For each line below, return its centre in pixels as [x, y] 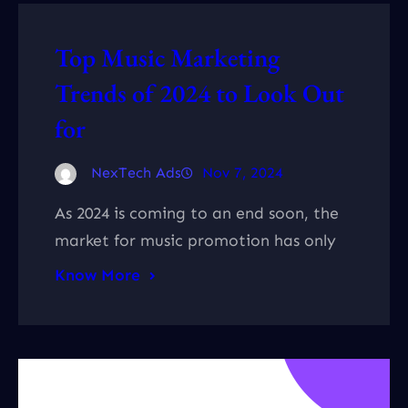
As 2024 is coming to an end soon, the [197, 213]
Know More [97, 275]
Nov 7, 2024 [243, 172]
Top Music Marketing [167, 57]
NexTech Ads [136, 172]
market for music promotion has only [195, 240]
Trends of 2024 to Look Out [199, 92]
